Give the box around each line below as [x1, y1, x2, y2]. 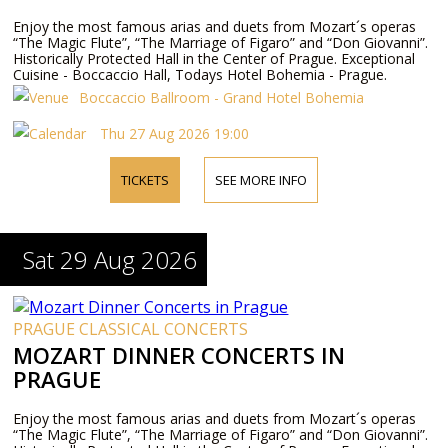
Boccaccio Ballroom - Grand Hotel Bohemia [79, 88, 365, 107]
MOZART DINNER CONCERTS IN [13, 340, 346, 370]
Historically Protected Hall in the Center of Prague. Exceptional [13, 49, 416, 68]
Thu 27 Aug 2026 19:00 [96, 124, 250, 143]
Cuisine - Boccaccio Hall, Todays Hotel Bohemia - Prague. [13, 65, 388, 84]
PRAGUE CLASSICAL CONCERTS [13, 318, 249, 340]
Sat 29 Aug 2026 [23, 243, 198, 276]
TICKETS [120, 171, 169, 189]
